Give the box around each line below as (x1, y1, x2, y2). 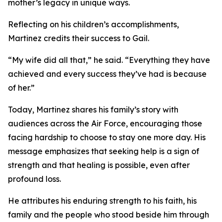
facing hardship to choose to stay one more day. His (8, 132, 206, 142)
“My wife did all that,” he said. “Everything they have (8, 55, 210, 65)
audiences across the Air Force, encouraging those (8, 118, 202, 128)
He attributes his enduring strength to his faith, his (8, 196, 197, 206)
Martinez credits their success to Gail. (8, 33, 149, 43)
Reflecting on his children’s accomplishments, (8, 19, 179, 29)
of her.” (8, 83, 35, 93)
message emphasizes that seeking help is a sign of (8, 146, 199, 156)
